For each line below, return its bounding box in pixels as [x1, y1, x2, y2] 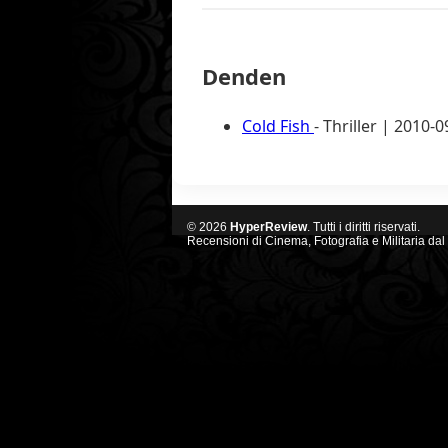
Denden [202, 60, 286, 91]
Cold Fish [242, 114, 314, 137]
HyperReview [230, 219, 307, 234]
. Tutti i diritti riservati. [307, 219, 420, 234]
